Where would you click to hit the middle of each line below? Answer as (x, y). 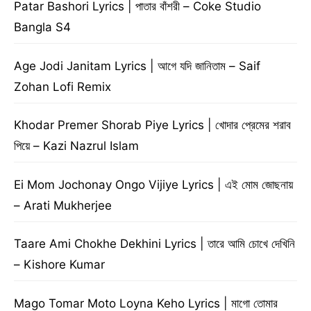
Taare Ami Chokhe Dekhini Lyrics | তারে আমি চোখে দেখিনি (154, 244)
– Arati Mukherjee (63, 205)
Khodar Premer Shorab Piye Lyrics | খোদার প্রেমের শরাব (152, 125)
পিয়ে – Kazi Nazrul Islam (76, 146)
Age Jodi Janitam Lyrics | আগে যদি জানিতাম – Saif (137, 66)
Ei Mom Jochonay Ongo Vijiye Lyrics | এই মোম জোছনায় (153, 184)
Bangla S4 (42, 27)
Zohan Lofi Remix (62, 86)
